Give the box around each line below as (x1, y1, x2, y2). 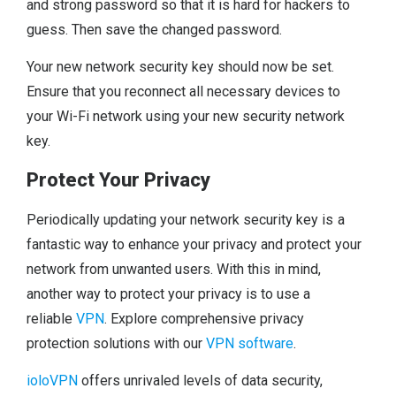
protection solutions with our (27, 334, 207, 352)
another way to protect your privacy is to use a (27, 285, 311, 302)
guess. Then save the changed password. (27, 20, 283, 38)
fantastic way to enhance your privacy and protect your (27, 235, 362, 253)
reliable (27, 309, 77, 327)
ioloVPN (27, 371, 79, 389)
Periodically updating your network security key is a (27, 210, 345, 228)
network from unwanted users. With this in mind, (27, 260, 322, 278)
